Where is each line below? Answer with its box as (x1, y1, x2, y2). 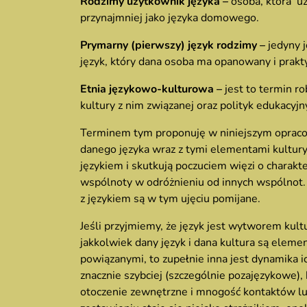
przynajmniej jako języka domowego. (80, 10, 259, 25)
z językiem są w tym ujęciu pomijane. (80, 191, 260, 206)
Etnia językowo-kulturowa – (80, 82, 225, 97)
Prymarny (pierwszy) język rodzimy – (80, 38, 268, 53)
